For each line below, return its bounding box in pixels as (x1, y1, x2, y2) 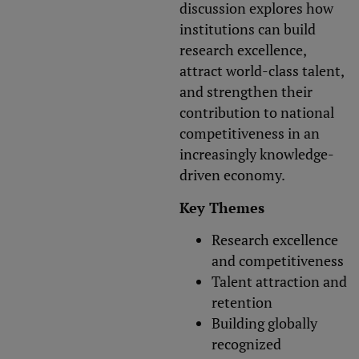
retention (212, 292, 272, 313)
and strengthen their (179, 82, 313, 102)
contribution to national (179, 103, 334, 123)
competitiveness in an (179, 123, 320, 143)
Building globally (212, 313, 317, 333)
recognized (212, 334, 281, 354)
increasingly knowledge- (179, 144, 334, 164)
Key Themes (179, 197, 264, 217)
